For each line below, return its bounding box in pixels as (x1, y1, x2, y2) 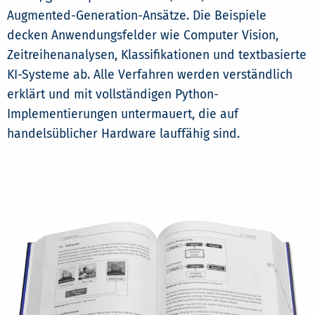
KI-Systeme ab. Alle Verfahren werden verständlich (7, 67, 292, 83)
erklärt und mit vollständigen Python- (7, 87, 219, 103)
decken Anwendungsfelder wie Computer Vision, (7, 28, 278, 44)
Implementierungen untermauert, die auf (7, 107, 238, 122)
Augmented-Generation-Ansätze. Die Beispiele (7, 8, 266, 24)
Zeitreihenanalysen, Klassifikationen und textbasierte (7, 48, 307, 63)
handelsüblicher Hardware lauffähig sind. (7, 127, 240, 142)
